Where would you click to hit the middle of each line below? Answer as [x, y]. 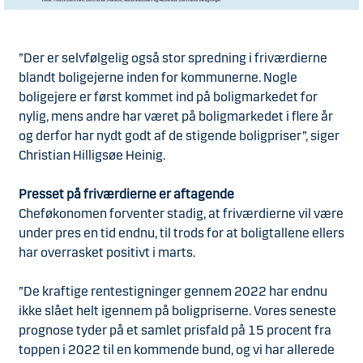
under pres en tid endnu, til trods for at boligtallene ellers [181, 233]
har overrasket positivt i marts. [108, 253]
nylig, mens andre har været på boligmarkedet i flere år [176, 117]
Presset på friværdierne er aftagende [128, 194]
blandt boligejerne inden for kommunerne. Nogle [158, 78]
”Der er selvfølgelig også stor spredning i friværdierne [173, 58]
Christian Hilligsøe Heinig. [93, 156]
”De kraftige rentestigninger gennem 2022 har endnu [173, 292]
